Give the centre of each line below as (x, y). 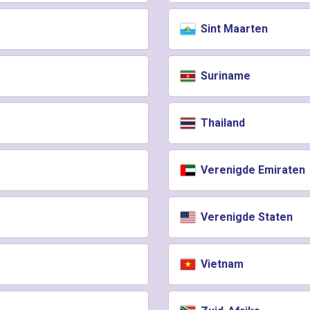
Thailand (222, 123)
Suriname (225, 76)
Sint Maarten (233, 29)
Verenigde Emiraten (252, 170)
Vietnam (221, 264)
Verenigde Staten (246, 217)
